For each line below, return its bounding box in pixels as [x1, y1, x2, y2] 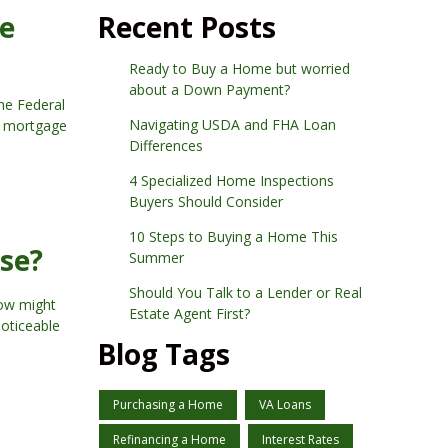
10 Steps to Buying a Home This [128, 226, 338, 246]
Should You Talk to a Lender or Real [128, 282, 362, 302]
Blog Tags [97, 334, 230, 373]
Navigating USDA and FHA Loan [128, 114, 336, 134]
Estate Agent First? [128, 303, 250, 323]
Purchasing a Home [113, 396, 223, 414]
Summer [128, 247, 184, 267]
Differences [128, 135, 203, 155]
